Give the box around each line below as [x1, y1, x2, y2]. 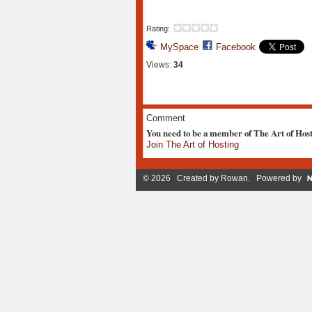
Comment [146, 113, 185, 124]
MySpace [159, 42, 198, 53]
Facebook [215, 42, 256, 53]
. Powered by [247, 173, 302, 183]
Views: [146, 60, 171, 70]
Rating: [146, 24, 170, 33]
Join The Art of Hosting [146, 139, 239, 150]
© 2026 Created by [142, 173, 221, 183]
